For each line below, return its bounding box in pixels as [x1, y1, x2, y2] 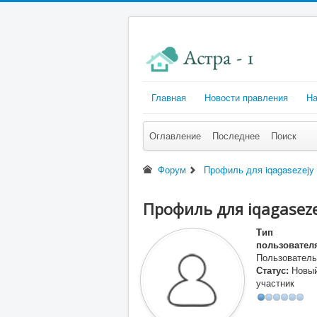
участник [256, 276, 294, 289]
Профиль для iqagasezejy [203, 163, 314, 176]
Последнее [212, 129, 260, 142]
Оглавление [149, 129, 201, 142]
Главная [151, 91, 186, 104]
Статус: [256, 263, 289, 277]
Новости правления [204, 91, 288, 104]
